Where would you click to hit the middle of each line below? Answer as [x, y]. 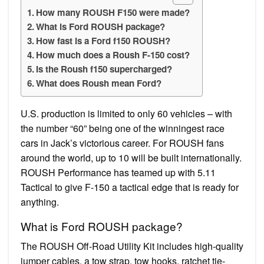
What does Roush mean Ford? [99, 83]
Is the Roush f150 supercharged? [104, 69]
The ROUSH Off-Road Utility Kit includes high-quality [132, 246]
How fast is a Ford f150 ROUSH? [103, 40]
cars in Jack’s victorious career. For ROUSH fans [122, 143]
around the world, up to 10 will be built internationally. [131, 157]
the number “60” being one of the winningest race [123, 128]
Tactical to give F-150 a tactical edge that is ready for [130, 187]
